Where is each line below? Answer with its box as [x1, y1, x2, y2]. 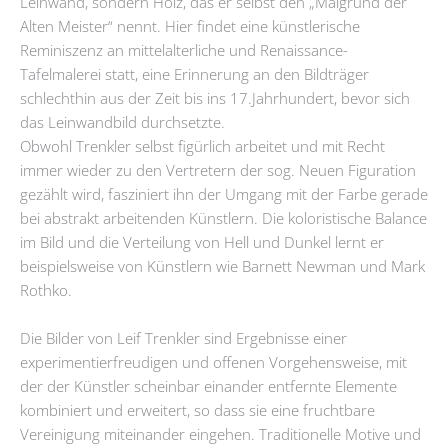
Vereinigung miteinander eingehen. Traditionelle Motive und [20, 423, 421, 444]
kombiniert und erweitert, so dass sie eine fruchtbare [20, 399, 375, 420]
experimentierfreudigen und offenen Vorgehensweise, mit [20, 351, 407, 372]
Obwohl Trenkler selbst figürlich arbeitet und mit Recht [20, 136, 385, 157]
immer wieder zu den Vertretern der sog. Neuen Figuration [20, 160, 416, 181]
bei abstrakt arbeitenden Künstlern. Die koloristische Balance [20, 208, 427, 229]
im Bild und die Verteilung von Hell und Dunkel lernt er [20, 232, 384, 253]
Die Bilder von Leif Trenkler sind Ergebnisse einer [20, 327, 347, 348]
